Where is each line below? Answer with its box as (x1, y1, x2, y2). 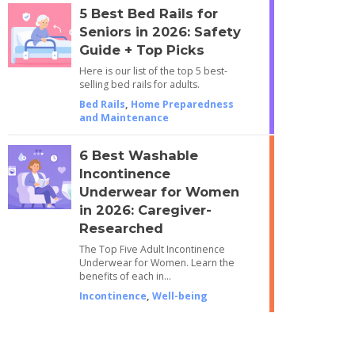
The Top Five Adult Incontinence (78, 242, 225, 256)
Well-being (151, 288, 208, 303)
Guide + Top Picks (78, 41, 204, 58)
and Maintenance (78, 110, 169, 124)
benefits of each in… (78, 269, 171, 283)
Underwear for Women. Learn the (78, 255, 235, 269)
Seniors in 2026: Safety (78, 23, 241, 40)
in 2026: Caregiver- (78, 201, 212, 218)
